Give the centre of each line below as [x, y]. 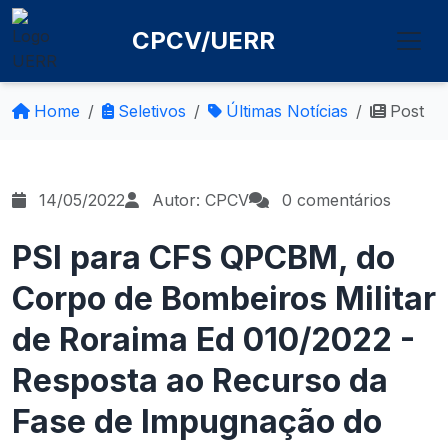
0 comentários [334, 200]
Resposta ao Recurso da [200, 380]
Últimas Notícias [287, 111]
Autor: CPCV [198, 200]
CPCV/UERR [204, 40]
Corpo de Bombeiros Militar [224, 298]
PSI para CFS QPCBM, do [203, 257]
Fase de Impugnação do [197, 421]
